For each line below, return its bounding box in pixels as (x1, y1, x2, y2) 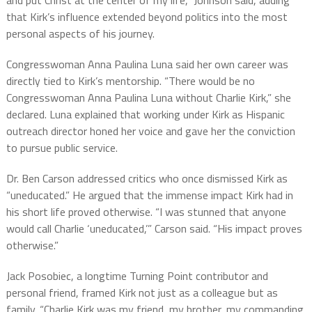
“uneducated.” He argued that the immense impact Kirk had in (6, 187, 293, 203)
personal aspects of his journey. (6, 25, 155, 42)
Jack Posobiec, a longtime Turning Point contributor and (6, 267, 268, 284)
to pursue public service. (6, 139, 118, 156)
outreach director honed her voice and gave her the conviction (6, 123, 295, 139)
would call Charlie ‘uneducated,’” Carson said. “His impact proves (6, 220, 302, 237)
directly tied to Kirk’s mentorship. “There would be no (6, 72, 255, 89)
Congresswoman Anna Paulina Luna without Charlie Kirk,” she (6, 89, 291, 106)
